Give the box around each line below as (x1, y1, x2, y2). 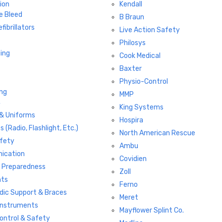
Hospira (119, 115, 143, 124)
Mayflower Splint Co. (119, 206, 184, 215)
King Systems (119, 103, 164, 111)
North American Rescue (119, 128, 195, 137)
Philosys (119, 38, 146, 47)
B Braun (119, 12, 144, 21)
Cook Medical (119, 51, 161, 60)
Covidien (119, 154, 147, 163)
